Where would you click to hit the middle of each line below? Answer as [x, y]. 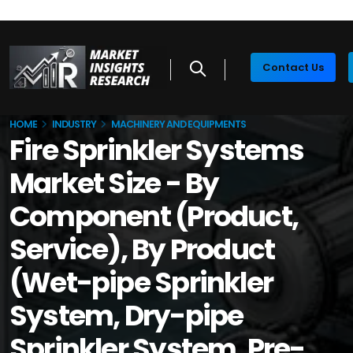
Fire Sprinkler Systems [157, 150]
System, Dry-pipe [126, 316]
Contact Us [293, 67]
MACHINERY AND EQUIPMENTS [178, 124]
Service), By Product [142, 249]
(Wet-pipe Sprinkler [141, 282]
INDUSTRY [74, 124]
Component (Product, [154, 216]
